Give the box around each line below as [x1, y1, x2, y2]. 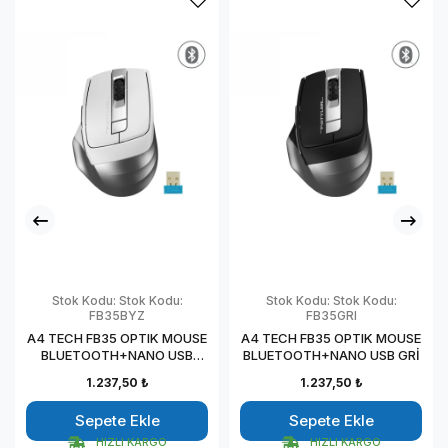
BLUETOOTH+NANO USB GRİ [242, 347, 420, 364]
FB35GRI [305, 308, 357, 324]
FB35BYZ [89, 308, 145, 324]
